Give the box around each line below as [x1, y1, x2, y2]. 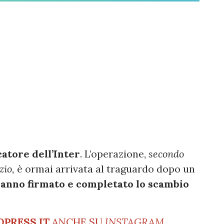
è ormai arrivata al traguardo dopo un [17, 162, 195, 175]
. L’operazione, [80, 147, 148, 160]
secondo [148, 147, 184, 160]
